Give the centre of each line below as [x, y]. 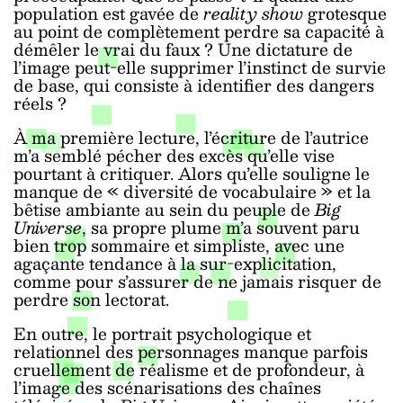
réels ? [40, 103]
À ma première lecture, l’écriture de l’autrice [191, 137]
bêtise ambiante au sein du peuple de [164, 209]
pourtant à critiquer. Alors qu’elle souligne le [192, 173]
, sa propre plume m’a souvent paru [221, 227]
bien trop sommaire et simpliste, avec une [179, 245]
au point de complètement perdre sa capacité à [199, 31]
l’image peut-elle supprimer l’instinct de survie [200, 67]
